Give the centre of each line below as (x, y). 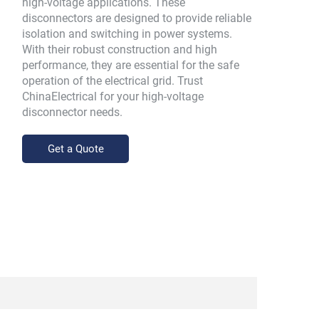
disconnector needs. (72, 112)
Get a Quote (75, 149)
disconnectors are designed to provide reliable (137, 18)
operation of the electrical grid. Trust (113, 81)
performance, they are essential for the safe (131, 65)
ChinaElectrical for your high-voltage (113, 96)
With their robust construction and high (120, 49)
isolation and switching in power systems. (127, 34)
